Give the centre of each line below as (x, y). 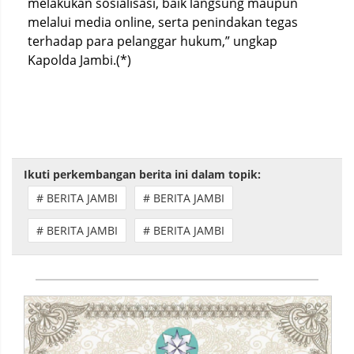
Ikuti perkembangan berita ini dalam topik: (142, 174)
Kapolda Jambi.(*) (79, 60)
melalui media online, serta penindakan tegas (163, 22)
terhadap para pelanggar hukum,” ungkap (153, 41)
